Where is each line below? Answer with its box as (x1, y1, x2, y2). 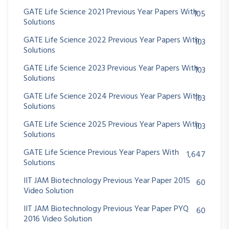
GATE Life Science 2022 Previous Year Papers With (24, 34, 199, 48)
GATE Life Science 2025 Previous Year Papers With (24, 118, 199, 132)
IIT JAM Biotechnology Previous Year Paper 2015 (24, 174, 190, 188)
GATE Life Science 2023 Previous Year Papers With (24, 62, 198, 76)
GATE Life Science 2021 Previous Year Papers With (24, 6, 197, 19)
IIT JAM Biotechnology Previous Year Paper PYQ (24, 202, 189, 216)
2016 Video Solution (24, 213, 92, 226)
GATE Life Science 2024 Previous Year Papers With (24, 90, 200, 104)
